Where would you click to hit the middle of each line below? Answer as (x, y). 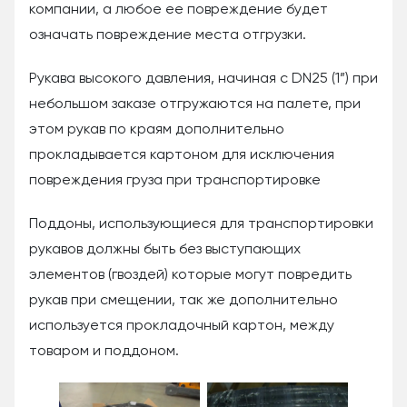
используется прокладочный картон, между (182, 327)
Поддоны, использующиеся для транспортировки (201, 225)
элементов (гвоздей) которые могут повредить (190, 276)
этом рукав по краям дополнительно (157, 130)
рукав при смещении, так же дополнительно (184, 301)
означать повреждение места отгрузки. (168, 36)
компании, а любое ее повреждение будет (179, 10)
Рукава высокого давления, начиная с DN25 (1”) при (203, 79)
